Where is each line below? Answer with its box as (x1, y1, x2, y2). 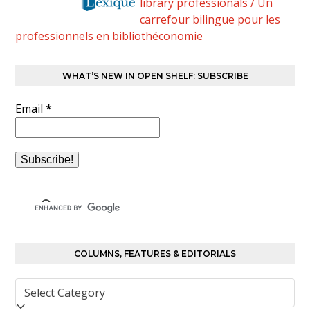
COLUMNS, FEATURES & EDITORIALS (74, 248, 236, 259)
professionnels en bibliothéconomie (15, 28, 203, 44)
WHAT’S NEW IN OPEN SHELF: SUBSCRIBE (62, 70, 248, 81)
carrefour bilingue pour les (140, 11, 281, 27)
